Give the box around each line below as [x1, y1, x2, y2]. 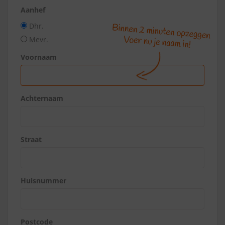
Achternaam [21, 93, 63, 103]
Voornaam [21, 52, 57, 62]
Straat [21, 135, 42, 144]
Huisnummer [21, 176, 66, 185]
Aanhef [21, 5, 45, 15]
